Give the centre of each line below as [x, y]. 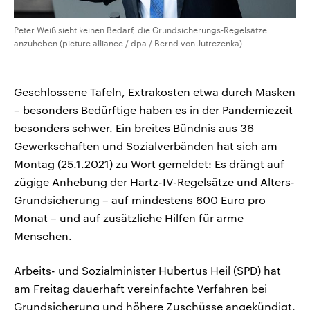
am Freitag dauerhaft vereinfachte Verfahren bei [140, 289]
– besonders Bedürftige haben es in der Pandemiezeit [153, 110]
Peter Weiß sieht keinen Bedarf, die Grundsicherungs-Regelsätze [140, 30]
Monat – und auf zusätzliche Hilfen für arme [129, 218]
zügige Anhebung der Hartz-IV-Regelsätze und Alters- [154, 182]
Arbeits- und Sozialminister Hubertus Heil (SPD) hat [147, 271]
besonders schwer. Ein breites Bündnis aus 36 [134, 128]
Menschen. [43, 236]
